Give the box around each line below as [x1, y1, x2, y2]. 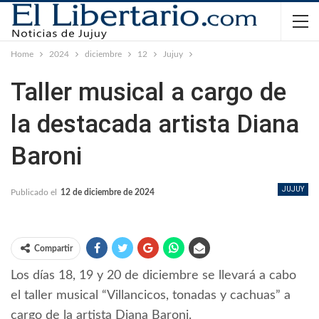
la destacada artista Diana [11, 110, 299, 139]
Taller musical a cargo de [11, 78, 286, 107]
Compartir [34, 244, 73, 253]
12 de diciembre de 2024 [61, 188, 155, 197]
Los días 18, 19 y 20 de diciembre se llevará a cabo [11, 269, 296, 283]
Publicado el [11, 188, 59, 197]
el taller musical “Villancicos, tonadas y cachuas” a [11, 289, 291, 303]
